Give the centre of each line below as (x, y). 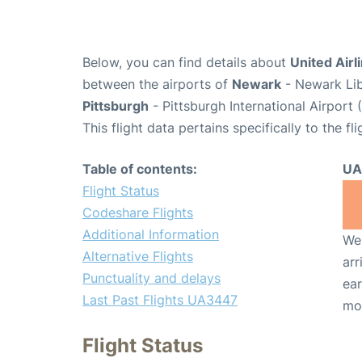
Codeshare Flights (138, 212)
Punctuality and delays (152, 278)
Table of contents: (140, 168)
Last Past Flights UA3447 (160, 299)
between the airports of (157, 84)
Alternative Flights (138, 256)
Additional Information (151, 234)
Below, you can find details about (186, 62)
